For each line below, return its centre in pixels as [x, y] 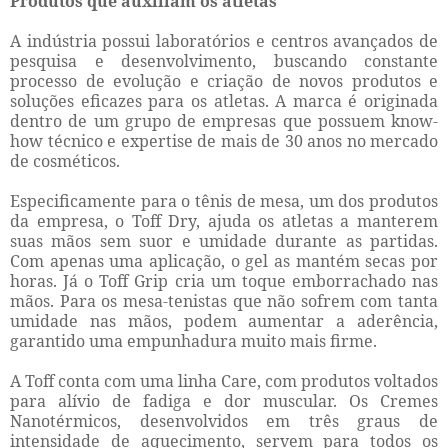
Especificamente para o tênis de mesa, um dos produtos [224, 201]
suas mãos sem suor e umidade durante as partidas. [224, 241]
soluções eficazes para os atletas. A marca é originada [224, 101]
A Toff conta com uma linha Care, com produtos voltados [224, 381]
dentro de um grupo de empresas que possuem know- [224, 121]
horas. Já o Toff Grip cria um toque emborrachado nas [224, 281]
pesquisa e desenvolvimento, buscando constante [224, 61]
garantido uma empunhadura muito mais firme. [193, 341]
